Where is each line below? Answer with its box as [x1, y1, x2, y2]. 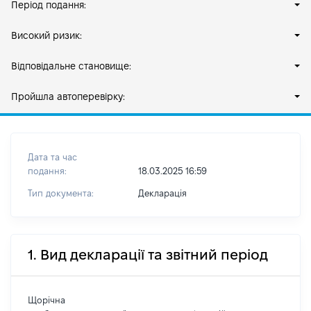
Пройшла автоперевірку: [11, 91, 125, 102]
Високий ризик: [11, 30, 82, 41]
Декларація [137, 188, 187, 198]
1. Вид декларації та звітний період [28, 247, 268, 262]
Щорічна [28, 295, 65, 305]
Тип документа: [28, 188, 94, 198]
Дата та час [28, 152, 77, 162]
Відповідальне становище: [11, 60, 131, 72]
